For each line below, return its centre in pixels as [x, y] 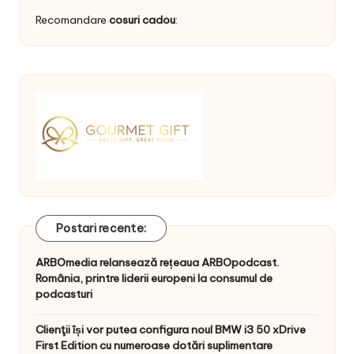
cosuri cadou [142, 20]
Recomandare [72, 20]
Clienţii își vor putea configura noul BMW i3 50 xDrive [171, 330]
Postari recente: [101, 228]
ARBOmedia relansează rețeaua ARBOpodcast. [157, 263]
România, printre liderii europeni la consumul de [154, 279]
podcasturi [64, 294]
